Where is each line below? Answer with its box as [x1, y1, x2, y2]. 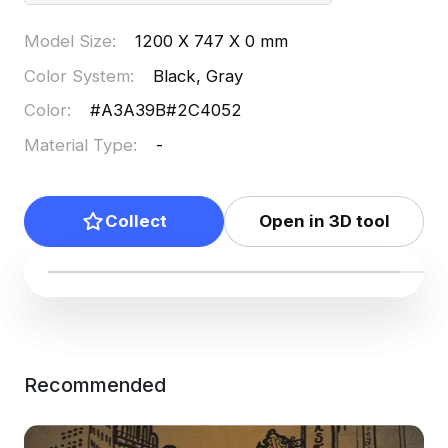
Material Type [23, 134, 133, 155]
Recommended [23, 372, 166, 397]
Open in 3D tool [258, 211, 390, 232]
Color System [23, 65, 130, 86]
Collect [104, 211, 167, 232]
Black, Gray [153, 65, 244, 86]
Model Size [23, 31, 112, 52]
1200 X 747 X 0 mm [135, 31, 289, 52]
